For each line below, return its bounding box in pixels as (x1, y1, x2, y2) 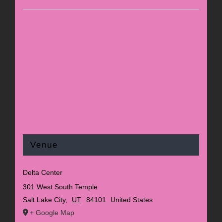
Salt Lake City (22, 196, 65, 204)
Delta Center (22, 168, 62, 177)
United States (111, 196, 153, 204)
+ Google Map (29, 209, 74, 217)
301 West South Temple (22, 183, 98, 191)
